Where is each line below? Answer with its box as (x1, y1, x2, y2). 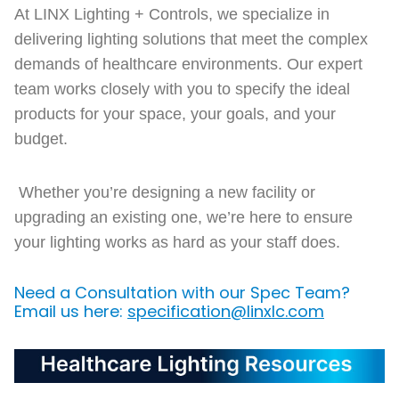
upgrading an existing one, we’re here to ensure (14, 208, 353, 226)
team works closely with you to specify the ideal (14, 80, 350, 98)
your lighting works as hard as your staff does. (14, 233, 340, 251)
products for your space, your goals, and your (14, 105, 336, 123)
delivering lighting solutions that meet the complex (14, 30, 368, 48)
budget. (14, 130, 68, 148)
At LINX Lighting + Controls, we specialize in (14, 5, 330, 23)
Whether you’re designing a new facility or (19, 183, 315, 201)
